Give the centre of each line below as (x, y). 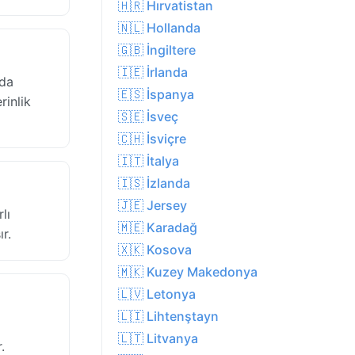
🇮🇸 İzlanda (154, 183)
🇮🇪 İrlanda (153, 73)
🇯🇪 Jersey (153, 206)
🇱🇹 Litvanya (158, 339)
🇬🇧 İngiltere (157, 50)
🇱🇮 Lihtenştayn (168, 317)
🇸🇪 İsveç (148, 117)
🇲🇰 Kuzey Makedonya (188, 272)
